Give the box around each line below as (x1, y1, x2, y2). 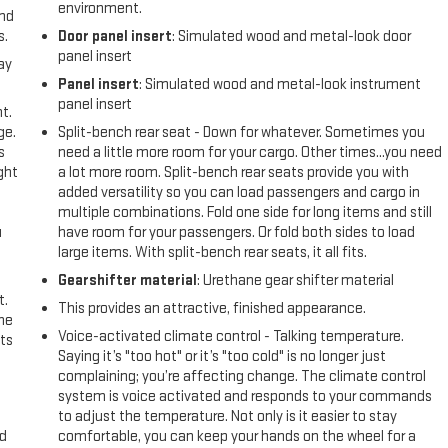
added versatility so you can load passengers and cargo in (58, 182, 421, 202)
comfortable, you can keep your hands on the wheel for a (58, 426, 417, 446)
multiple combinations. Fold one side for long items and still (58, 202, 433, 222)
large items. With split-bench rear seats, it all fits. (58, 242, 368, 262)
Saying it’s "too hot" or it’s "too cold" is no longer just (58, 346, 387, 366)
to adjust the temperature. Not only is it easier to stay (58, 406, 398, 426)
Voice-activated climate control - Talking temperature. (58, 326, 405, 346)
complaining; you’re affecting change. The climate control (58, 366, 427, 386)
